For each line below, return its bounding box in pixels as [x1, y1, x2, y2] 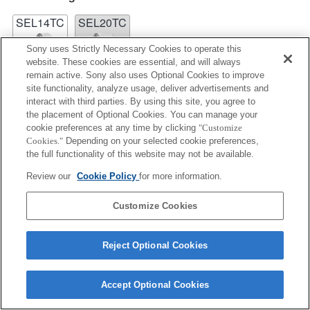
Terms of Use [28, 277, 60, 284]
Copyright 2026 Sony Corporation [196, 284, 303, 293]
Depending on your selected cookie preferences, [63, 136, 259, 146]
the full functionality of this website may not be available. [26, 149, 255, 159]
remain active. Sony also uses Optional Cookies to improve [26, 70, 265, 80]
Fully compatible [49, 135, 129, 152]
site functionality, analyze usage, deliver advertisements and [26, 83, 269, 93]
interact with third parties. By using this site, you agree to [26, 96, 256, 107]
